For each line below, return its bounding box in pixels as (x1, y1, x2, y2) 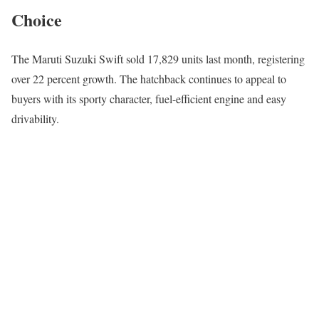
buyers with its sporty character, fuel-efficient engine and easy (11, 91, 286, 107)
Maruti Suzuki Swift (32, 51, 123, 67)
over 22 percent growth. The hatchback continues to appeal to (11, 71, 286, 87)
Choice (11, 7, 62, 33)
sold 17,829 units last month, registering (123, 51, 305, 67)
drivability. (11, 111, 59, 127)
